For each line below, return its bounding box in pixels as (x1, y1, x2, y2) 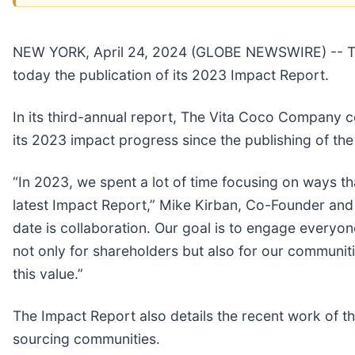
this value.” (13, 265, 83, 282)
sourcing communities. (13, 330, 160, 347)
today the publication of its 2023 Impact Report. (13, 66, 329, 83)
